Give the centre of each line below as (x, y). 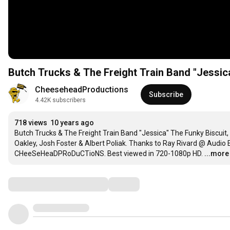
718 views (31, 123)
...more (217, 154)
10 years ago (72, 123)
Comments (33, 184)
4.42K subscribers (60, 100)
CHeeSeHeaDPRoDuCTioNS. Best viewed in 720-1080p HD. (109, 154)
